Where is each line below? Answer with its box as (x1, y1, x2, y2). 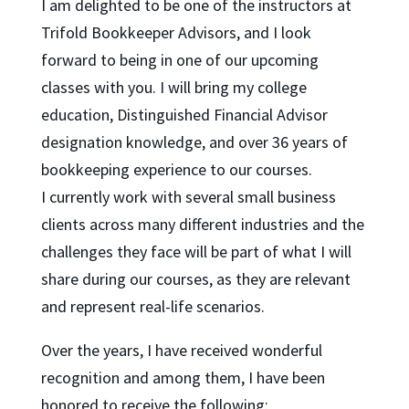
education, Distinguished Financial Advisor (40, 103, 328, 125)
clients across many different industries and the (40, 213, 364, 235)
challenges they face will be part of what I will (40, 240, 351, 262)
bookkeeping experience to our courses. (40, 158, 312, 180)
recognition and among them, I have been (40, 366, 325, 388)
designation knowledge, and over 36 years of (40, 131, 348, 152)
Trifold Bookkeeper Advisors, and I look (40, 21, 311, 43)
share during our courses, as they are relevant (40, 267, 351, 289)
